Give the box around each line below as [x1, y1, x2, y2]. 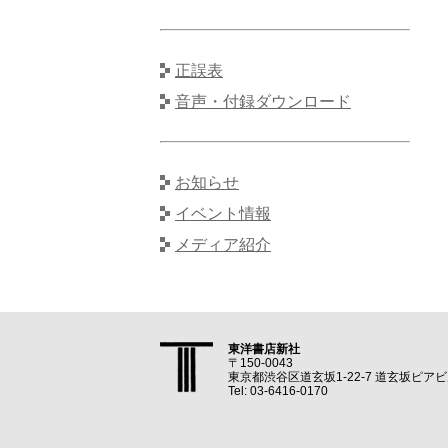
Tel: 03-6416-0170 [228, 384, 328, 398]
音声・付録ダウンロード [175, 93, 351, 110]
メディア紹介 [175, 236, 271, 253]
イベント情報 [175, 205, 271, 222]
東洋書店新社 [228, 342, 300, 356]
